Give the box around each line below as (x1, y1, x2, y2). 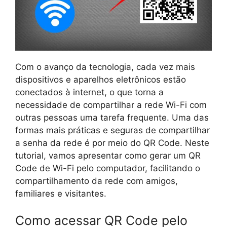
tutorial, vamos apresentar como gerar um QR (15, 150, 201, 161)
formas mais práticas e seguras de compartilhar (15, 125, 210, 135)
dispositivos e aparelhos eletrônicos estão (15, 74, 186, 85)
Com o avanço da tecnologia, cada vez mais (15, 61, 195, 72)
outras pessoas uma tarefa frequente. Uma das (15, 112, 209, 123)
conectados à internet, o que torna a (15, 87, 164, 97)
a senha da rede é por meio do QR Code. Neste (15, 137, 209, 148)
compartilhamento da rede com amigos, (15, 175, 178, 186)
